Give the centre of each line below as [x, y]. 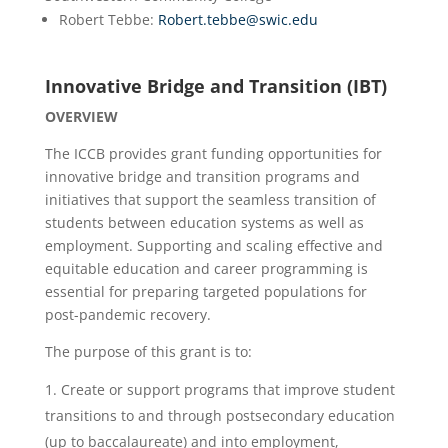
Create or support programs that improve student [227, 389]
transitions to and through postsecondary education [219, 415]
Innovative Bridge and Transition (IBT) [218, 86]
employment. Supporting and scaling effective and [213, 245]
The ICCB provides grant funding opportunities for [213, 153]
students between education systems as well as [204, 222]
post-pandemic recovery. [127, 314]
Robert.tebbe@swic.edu [237, 19]
